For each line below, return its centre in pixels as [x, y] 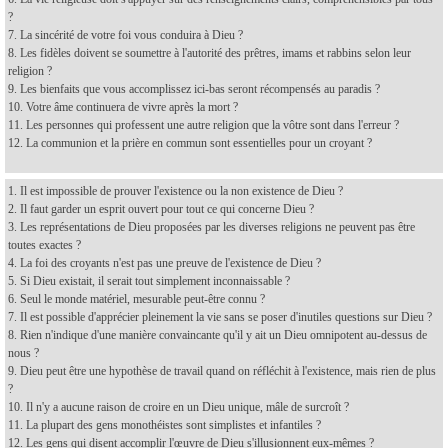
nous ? [23, 352]
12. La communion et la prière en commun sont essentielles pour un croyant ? [190, 142]
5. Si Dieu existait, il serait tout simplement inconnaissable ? [149, 280]
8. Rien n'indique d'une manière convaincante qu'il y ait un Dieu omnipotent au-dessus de [217, 334]
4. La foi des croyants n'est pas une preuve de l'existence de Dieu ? [164, 262]
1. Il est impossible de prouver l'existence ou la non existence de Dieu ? [175, 190]
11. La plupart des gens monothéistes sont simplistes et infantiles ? [164, 424]
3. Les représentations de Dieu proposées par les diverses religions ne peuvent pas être [211, 226]
